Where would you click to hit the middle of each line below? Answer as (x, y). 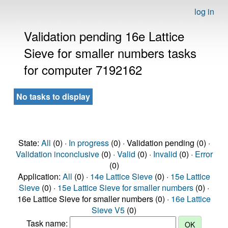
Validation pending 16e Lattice (104, 36)
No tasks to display (53, 96)
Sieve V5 (108, 210)
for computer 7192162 (83, 69)
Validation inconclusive (57, 154)
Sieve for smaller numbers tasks (110, 53)
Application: (40, 176)
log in (204, 11)
